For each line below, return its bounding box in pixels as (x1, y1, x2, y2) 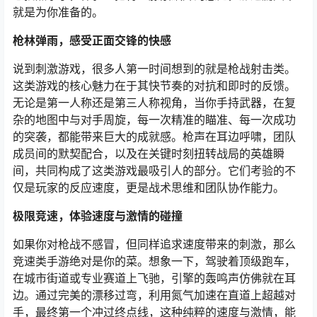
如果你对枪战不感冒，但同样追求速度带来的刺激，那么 (13, 237, 296, 251)
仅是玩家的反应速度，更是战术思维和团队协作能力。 (13, 180, 284, 195)
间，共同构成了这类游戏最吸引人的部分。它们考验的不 (13, 163, 296, 178)
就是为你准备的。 (13, 5, 103, 19)
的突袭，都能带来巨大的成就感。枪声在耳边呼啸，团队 (13, 129, 296, 144)
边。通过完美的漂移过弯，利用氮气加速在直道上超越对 (13, 288, 296, 302)
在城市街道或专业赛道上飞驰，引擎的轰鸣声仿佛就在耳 (13, 271, 296, 285)
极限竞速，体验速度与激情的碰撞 (13, 209, 183, 223)
